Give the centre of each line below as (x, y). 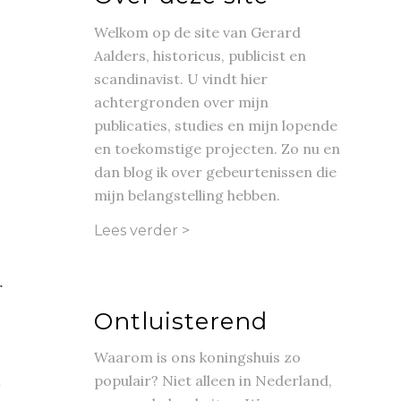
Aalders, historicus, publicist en (200, 55)
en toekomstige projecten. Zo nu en (218, 148)
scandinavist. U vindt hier (181, 78)
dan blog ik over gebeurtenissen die (216, 171)
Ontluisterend (181, 321)
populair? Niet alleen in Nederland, (213, 381)
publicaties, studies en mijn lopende (216, 125)
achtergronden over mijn (182, 102)
